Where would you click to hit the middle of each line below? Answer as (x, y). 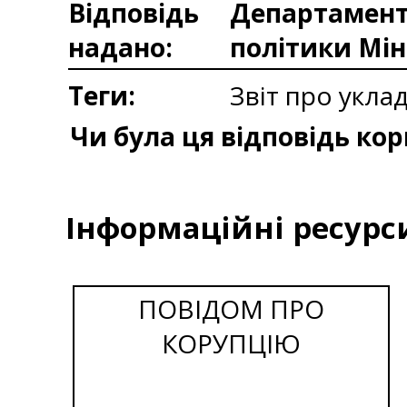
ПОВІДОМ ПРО (231, 308)
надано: (120, 47)
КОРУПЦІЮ (231, 343)
